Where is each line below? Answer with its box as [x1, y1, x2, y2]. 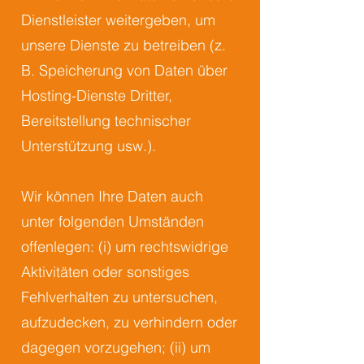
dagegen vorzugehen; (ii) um [21, 338, 210, 357]
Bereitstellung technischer [21, 111, 191, 130]
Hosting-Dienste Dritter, [21, 86, 172, 105]
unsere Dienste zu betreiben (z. [21, 36, 226, 54]
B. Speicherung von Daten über [21, 61, 227, 80]
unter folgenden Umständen [21, 212, 204, 231]
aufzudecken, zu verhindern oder [21, 313, 237, 331]
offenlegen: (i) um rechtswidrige [21, 237, 228, 256]
